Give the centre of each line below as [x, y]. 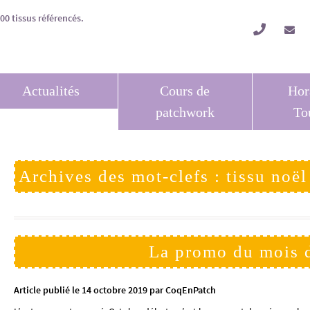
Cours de [185, 91]
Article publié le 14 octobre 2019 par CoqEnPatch [115, 290]
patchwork [185, 112]
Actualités [51, 91]
